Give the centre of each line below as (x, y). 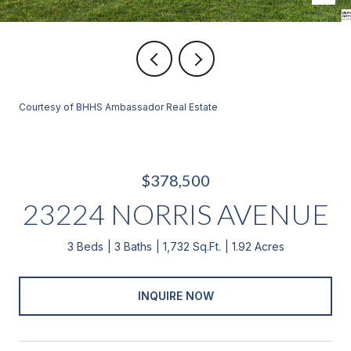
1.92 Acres (258, 246)
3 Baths (133, 246)
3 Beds (85, 246)
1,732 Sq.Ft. (192, 246)
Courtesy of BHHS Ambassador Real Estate (118, 107)
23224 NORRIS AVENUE (175, 214)
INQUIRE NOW (175, 295)
